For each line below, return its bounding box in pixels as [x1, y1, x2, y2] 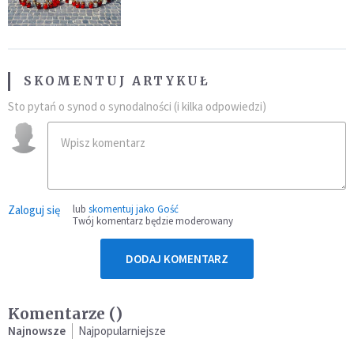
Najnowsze [8, 323, 66, 339]
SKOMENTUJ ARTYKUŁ [24, 73, 210, 89]
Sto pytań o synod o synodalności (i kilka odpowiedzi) [8, 99, 266, 115]
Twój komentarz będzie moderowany [73, 214, 233, 228]
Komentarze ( [8, 304, 115, 324]
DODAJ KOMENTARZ [126, 251, 228, 267]
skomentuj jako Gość [88, 202, 179, 217]
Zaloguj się [8, 202, 60, 218]
